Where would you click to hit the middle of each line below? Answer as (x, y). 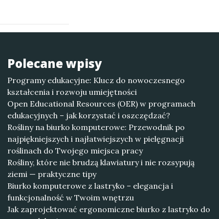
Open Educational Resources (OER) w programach (101, 104)
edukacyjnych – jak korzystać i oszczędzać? (89, 115)
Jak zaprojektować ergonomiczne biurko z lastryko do (109, 209)
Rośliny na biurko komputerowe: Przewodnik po (96, 127)
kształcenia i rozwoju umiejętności (72, 92)
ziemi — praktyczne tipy (52, 174)
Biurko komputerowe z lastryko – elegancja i (90, 186)
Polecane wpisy (55, 63)
